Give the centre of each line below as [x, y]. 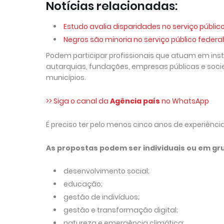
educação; [83, 184]
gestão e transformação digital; [121, 210]
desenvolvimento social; [106, 171]
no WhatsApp [185, 101]
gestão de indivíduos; [101, 197]
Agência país [136, 101]
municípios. [67, 77]
